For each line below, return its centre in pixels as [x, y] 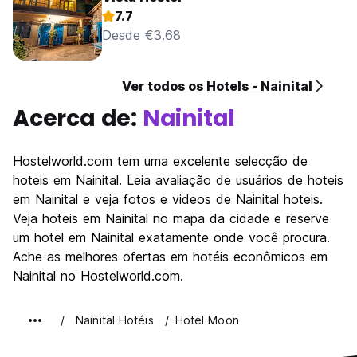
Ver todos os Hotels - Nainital [217, 86]
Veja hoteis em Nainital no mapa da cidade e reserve [171, 218]
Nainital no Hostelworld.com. [98, 276]
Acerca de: [78, 118]
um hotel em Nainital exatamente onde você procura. [171, 237]
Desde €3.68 [141, 35]
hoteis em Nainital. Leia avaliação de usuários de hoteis [178, 180]
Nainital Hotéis [115, 320]
